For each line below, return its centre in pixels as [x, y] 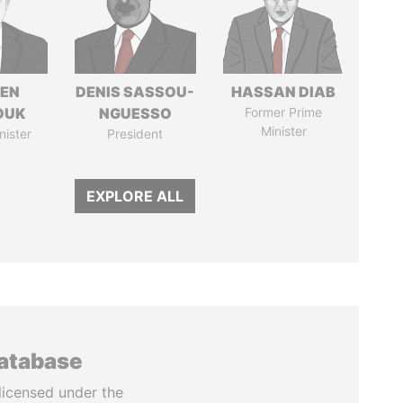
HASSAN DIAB [284, 92]
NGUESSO [135, 113]
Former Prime [284, 112]
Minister [283, 131]
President [135, 134]
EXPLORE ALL [135, 196]
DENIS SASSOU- [135, 92]
